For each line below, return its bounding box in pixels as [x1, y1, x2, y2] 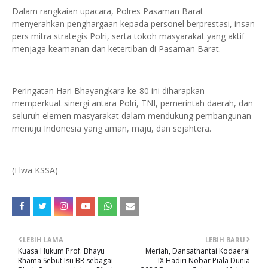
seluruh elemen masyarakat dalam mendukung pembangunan [12, 110, 251, 121]
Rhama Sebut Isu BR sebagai [18, 255, 113, 266]
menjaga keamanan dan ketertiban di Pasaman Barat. [12, 43, 221, 54]
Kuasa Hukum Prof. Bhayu [18, 246, 105, 256]
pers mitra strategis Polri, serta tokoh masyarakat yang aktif [12, 31, 245, 42]
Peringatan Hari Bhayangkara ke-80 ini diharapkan [12, 85, 205, 96]
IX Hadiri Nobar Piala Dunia [158, 255, 250, 266]
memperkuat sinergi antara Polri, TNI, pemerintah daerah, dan [12, 98, 253, 109]
